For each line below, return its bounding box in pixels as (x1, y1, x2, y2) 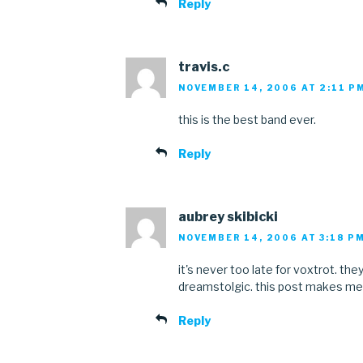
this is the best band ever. (178, 113, 316, 127)
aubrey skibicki (178, 209, 278, 225)
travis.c (178, 58, 229, 75)
